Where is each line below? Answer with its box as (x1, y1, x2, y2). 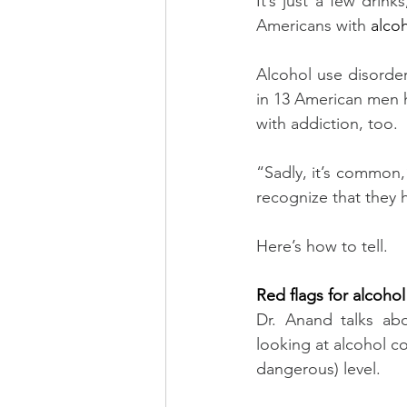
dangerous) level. (256, 358, 381, 379)
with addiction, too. (256, 113, 398, 134)
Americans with (256, 15, 371, 35)
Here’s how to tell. (256, 235, 388, 256)
